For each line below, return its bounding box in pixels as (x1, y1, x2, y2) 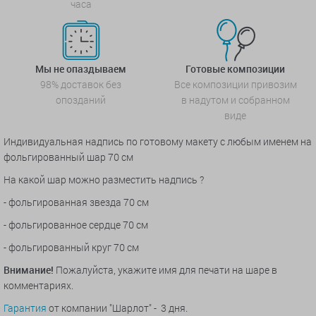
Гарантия (4, 300, 47, 315)
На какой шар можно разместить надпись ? (4, 172, 206, 186)
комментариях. (4, 278, 75, 292)
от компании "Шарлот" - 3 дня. (47, 300, 188, 315)
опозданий (56, 92, 106, 107)
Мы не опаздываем (35, 61, 126, 75)
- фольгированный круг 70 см (4, 240, 139, 254)
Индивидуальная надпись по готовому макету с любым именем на (4, 134, 312, 148)
